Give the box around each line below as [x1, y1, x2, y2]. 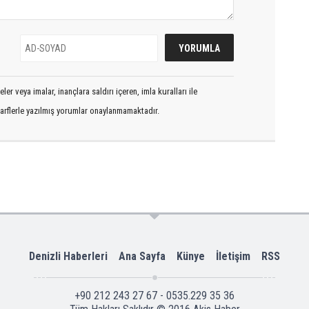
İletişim [216, 249, 250, 263]
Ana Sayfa [119, 249, 166, 263]
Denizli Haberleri [29, 249, 108, 263]
